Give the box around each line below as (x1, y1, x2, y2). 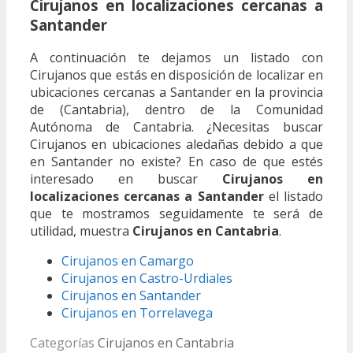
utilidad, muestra (30, 222, 132, 240)
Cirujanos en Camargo (61, 252, 194, 270)
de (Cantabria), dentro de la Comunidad (30, 101, 323, 119)
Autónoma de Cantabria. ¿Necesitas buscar (30, 118, 323, 136)
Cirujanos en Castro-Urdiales (61, 269, 232, 288)
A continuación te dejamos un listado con (30, 49, 323, 67)
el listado (263, 188, 324, 206)
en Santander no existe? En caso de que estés (30, 153, 323, 171)
